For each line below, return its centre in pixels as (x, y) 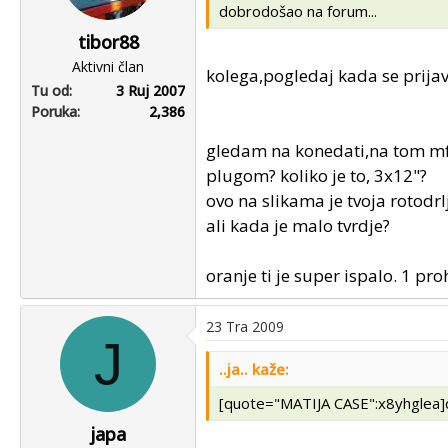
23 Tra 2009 (245, 326)
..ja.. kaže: (254, 368)
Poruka (54, 111)
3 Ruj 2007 (150, 90)
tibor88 (108, 42)
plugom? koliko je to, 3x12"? (316, 175)
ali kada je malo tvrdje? (298, 225)
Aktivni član (108, 66)
